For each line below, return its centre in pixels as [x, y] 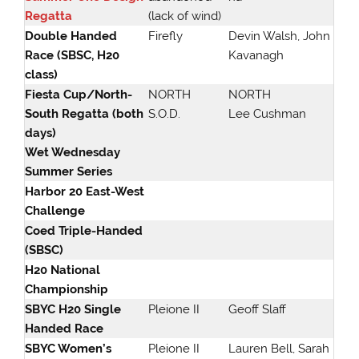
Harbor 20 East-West [85, 192]
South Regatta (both [85, 114]
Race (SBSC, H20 [73, 56]
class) [42, 75]
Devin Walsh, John [280, 36]
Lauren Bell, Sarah [279, 349]
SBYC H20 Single [73, 310]
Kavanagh [256, 56]
